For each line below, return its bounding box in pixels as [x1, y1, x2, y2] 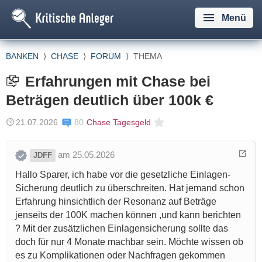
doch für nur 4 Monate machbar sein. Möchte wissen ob [15, 236, 243, 247]
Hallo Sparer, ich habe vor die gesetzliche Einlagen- [15, 169, 230, 180]
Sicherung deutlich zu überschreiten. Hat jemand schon [15, 182, 244, 193]
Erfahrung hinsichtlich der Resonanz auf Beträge [15, 196, 216, 206]
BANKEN [6, 51, 39, 61]
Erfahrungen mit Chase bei [25, 73, 211, 89]
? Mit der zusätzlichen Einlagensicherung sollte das [15, 223, 228, 233]
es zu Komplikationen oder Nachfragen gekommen [15, 250, 225, 260]
